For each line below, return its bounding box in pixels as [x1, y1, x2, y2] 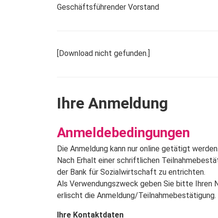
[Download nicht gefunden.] [57, 49, 150, 58]
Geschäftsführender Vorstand [57, 2, 159, 12]
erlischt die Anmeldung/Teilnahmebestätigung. [57, 191, 216, 200]
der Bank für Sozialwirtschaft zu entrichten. [57, 167, 205, 177]
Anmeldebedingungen [57, 125, 190, 141]
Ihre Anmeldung [57, 94, 168, 113]
